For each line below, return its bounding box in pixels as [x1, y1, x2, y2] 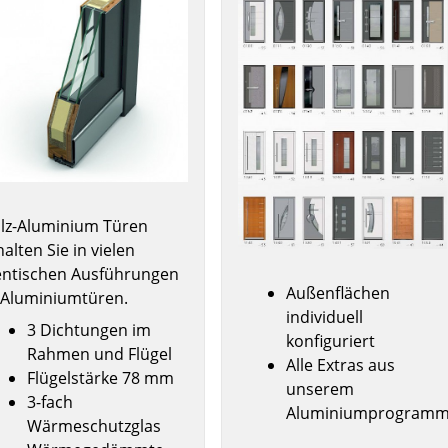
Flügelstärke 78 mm [27, 366, 175, 389]
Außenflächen [286, 282, 390, 305]
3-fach [27, 390, 74, 413]
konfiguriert [286, 330, 375, 353]
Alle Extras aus [286, 354, 395, 377]
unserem [286, 378, 354, 401]
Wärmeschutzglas [27, 414, 162, 437]
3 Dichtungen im [27, 318, 152, 341]
